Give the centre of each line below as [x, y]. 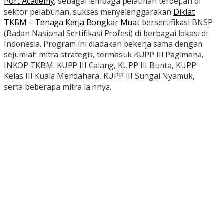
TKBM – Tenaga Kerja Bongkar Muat [72, 23]
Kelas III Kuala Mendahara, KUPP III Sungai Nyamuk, [99, 76]
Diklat [184, 12]
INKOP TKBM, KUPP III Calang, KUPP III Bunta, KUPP [100, 65]
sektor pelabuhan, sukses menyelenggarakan [89, 12]
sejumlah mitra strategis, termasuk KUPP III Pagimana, [104, 55]
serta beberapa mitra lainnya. [58, 87]
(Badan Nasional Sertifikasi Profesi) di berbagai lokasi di [106, 33]
